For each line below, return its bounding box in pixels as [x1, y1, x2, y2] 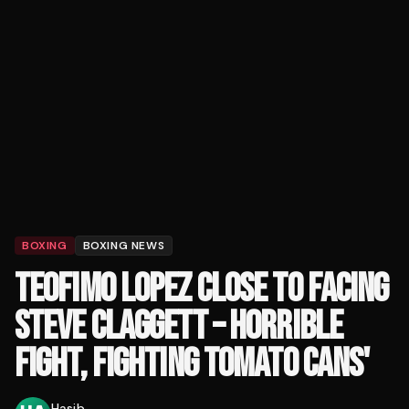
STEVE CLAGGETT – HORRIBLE [15, 302, 342, 351]
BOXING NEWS [82, 238, 165, 254]
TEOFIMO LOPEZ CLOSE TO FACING [15, 265, 389, 314]
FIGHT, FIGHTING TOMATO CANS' [15, 340, 370, 389]
